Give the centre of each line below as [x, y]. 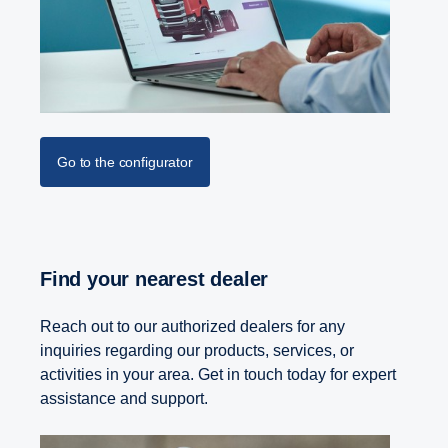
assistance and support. [126, 399]
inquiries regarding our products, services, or [197, 351]
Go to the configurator [125, 162]
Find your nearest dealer [160, 279]
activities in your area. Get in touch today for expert [218, 375]
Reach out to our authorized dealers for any [192, 327]
